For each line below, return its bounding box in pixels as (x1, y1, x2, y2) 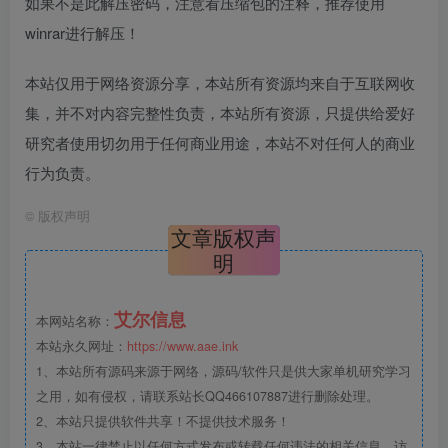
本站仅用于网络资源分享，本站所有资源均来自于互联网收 (25, 71, 415, 93)
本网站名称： (36, 311, 114, 330)
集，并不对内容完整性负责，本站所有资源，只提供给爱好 (25, 101, 415, 123)
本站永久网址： (36, 336, 127, 355)
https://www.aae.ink (127, 336, 238, 355)
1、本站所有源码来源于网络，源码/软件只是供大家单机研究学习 (36, 361, 411, 380)
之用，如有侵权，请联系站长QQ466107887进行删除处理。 (36, 386, 379, 405)
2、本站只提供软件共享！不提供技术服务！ (36, 411, 290, 430)
